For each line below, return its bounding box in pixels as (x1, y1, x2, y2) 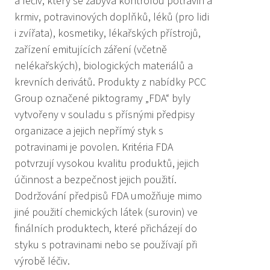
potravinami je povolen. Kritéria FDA (14, 140, 173, 155)
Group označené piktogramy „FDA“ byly (14, 91, 190, 106)
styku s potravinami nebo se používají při (14, 237, 197, 253)
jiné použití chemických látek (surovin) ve (14, 205, 198, 220)
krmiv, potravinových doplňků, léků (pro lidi (14, 10, 209, 25)
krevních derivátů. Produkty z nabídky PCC (14, 75, 206, 90)
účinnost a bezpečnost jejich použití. (14, 172, 177, 187)
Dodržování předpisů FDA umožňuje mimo (14, 189, 202, 204)
